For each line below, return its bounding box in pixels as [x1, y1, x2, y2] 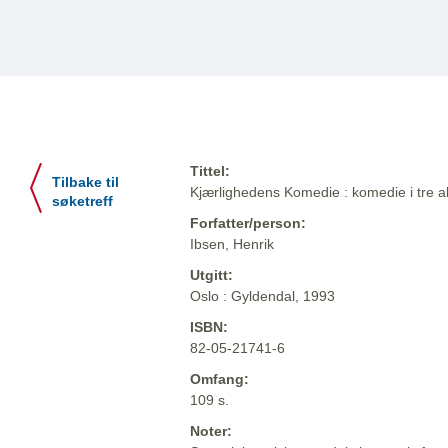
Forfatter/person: [190, 215, 306, 232]
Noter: [190, 423, 232, 440]
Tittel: [190, 163, 230, 180]
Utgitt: [190, 267, 233, 284]
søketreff [52, 194, 113, 210]
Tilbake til [52, 175, 119, 191]
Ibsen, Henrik [190, 236, 274, 253]
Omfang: [190, 371, 249, 388]
